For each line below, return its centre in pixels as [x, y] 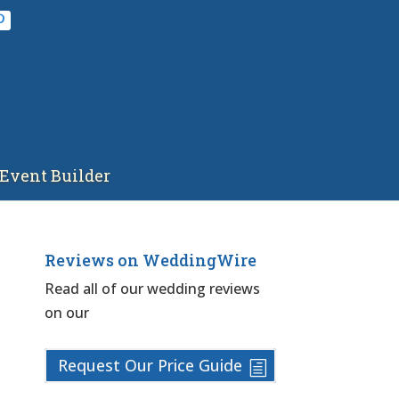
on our [67, 313]
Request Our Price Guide [150, 366]
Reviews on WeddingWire [151, 261]
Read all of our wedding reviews [153, 289]
